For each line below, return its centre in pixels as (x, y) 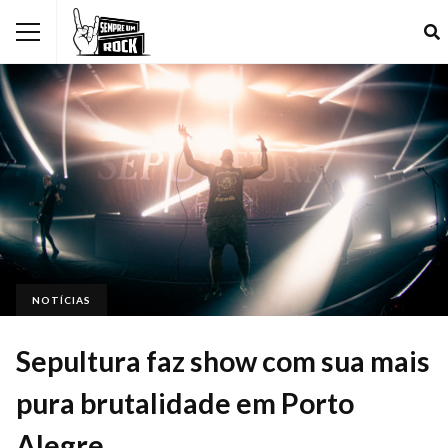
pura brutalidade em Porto (185, 403)
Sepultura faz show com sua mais (223, 361)
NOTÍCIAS (61, 300)
